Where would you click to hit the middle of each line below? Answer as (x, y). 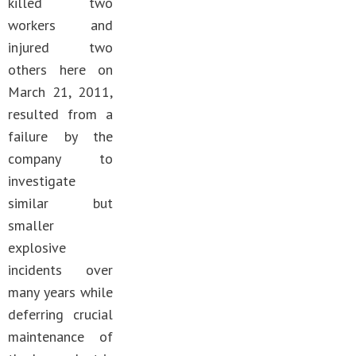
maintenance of (60, 337)
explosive (37, 248)
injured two (60, 47)
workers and (60, 25)
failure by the (60, 136)
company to (60, 159)
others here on (60, 70)
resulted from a (60, 114)
